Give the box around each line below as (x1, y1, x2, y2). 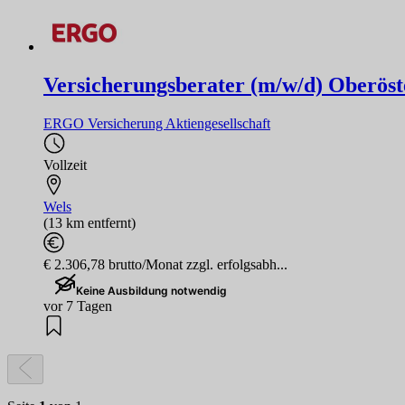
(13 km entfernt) (43, 214, 136, 231)
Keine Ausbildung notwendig (76, 283, 227, 297)
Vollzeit (43, 156, 87, 173)
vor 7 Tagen (43, 297, 112, 314)
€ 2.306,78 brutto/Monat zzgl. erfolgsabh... (43, 256, 287, 272)
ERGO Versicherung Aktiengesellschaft (43, 115, 270, 131)
